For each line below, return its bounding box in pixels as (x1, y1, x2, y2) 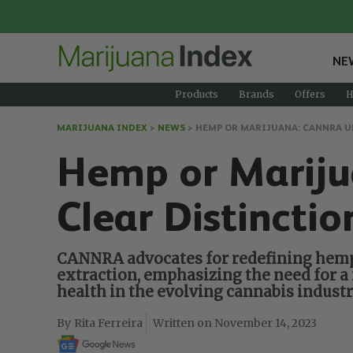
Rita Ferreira (74, 315, 143, 330)
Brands (238, 87, 274, 100)
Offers (294, 87, 325, 100)
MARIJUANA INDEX (57, 121, 147, 133)
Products (174, 87, 218, 100)
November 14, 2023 (214, 315, 317, 330)
